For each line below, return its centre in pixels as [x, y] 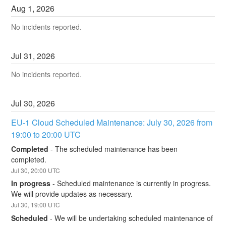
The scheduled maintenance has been [117, 149]
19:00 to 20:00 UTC [46, 135]
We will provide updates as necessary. [72, 194]
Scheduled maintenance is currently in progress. [134, 183]
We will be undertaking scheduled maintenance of [134, 218]
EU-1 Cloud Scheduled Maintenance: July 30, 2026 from [112, 123]
